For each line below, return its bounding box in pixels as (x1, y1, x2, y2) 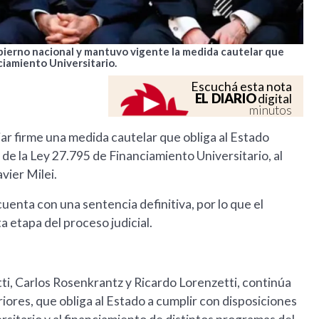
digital (256, 91, 293, 107)
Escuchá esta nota (191, 79, 293, 95)
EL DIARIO (194, 90, 256, 107)
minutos (249, 103, 293, 118)
